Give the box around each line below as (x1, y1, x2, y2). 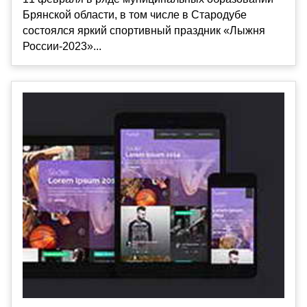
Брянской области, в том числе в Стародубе (23, 9, 247, 21)
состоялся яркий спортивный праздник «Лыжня (23, 25, 265, 37)
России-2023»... (23, 40, 101, 53)
